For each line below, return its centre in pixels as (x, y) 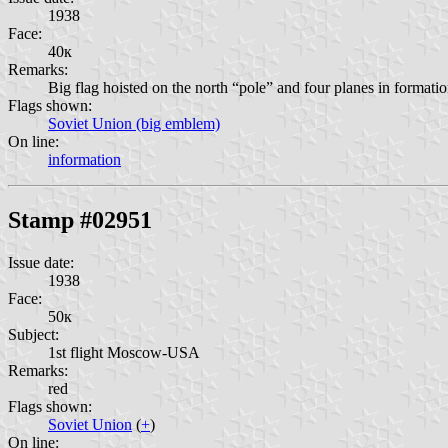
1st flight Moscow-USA (124, 352)
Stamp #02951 (80, 219)
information (84, 159)
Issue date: (41, 262)
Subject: (33, 334)
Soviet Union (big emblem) (134, 123)
